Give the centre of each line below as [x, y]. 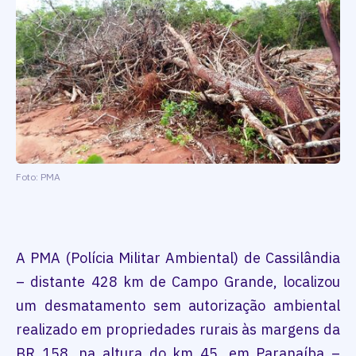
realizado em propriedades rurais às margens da [178, 329]
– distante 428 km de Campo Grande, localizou [178, 281]
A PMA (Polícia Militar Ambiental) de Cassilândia [178, 257]
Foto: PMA [38, 176]
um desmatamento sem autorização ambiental [178, 305]
